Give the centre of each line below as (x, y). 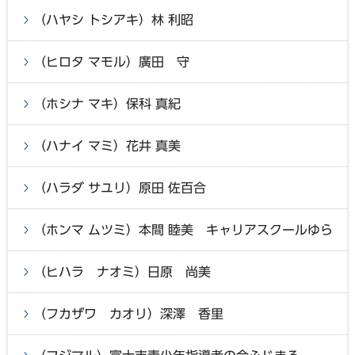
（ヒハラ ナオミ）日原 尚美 (122, 271)
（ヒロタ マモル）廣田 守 (111, 61)
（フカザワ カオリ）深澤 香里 (128, 313)
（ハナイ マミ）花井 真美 (107, 145)
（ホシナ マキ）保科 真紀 (107, 103)
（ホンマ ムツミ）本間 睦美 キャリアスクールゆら (183, 229)
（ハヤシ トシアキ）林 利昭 (113, 19)
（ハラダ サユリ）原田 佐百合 (120, 187)
